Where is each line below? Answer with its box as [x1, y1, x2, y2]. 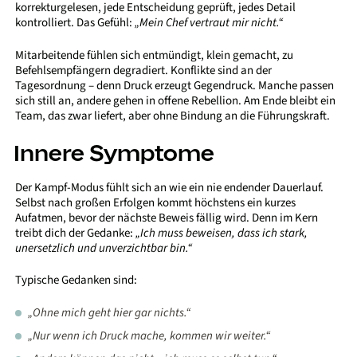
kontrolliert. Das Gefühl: [15, 14, 135, 32]
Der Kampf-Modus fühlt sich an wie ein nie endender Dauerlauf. [15, 178, 324, 196]
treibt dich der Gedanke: [15, 224, 136, 241]
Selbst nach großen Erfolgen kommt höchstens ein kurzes [15, 194, 296, 211]
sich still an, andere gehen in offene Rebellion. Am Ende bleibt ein [15, 92, 336, 109]
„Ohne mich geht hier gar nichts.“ [28, 304, 191, 321]
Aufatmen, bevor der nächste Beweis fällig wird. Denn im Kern [15, 209, 319, 226]
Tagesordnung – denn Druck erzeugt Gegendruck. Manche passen [15, 76, 335, 94]
